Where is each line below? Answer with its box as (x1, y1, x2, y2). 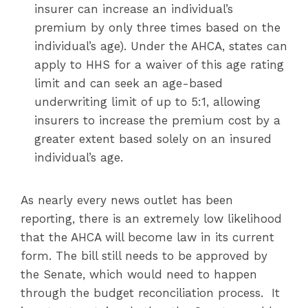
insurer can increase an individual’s (34, 2, 233, 16)
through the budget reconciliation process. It (21, 286, 280, 300)
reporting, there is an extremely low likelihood (21, 212, 282, 225)
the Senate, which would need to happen (21, 267, 257, 281)
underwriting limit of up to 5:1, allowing (34, 95, 261, 109)
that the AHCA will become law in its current (21, 230, 274, 244)
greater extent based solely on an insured (34, 132, 272, 146)
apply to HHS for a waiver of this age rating (34, 58, 284, 71)
